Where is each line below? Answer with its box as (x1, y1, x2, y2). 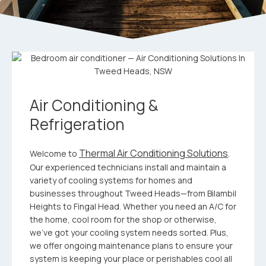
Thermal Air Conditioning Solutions (79, 147, 228, 160)
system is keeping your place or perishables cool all (30, 253, 232, 264)
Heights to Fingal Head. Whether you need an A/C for (30, 201, 236, 212)
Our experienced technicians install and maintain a (30, 161, 226, 173)
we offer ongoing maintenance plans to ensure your (30, 240, 233, 251)
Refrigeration (30, 113, 125, 135)
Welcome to (30, 148, 79, 159)
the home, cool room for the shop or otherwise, (30, 214, 217, 225)
